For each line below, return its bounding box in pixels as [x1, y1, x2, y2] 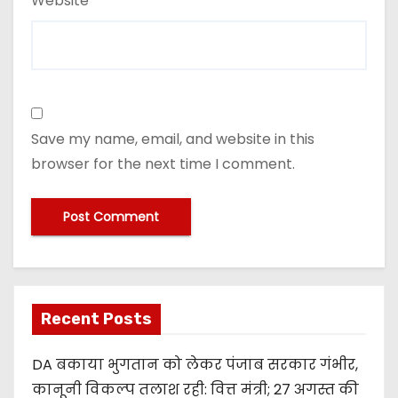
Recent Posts [41, 308, 152, 329]
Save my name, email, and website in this [31, 128, 314, 149]
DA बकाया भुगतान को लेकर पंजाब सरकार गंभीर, [32, 354, 358, 375]
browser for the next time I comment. [31, 153, 295, 174]
